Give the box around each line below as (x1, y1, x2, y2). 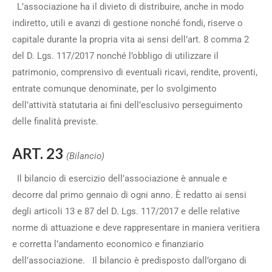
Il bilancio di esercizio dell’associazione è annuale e (12, 173, 227, 184)
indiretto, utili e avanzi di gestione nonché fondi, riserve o (12, 18, 243, 29)
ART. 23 (12, 144, 66, 162)
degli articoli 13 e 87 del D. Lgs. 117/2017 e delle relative (12, 206, 240, 217)
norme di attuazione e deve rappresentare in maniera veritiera (12, 222, 260, 233)
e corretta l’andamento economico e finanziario (12, 239, 204, 250)
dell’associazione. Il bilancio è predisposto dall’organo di (12, 255, 246, 266)
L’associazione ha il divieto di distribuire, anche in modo (12, 1, 244, 12)
